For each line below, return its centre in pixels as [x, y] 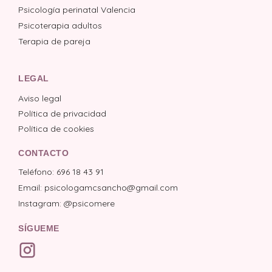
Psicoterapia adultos [60, 26]
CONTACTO [43, 153]
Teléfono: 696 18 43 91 [61, 172]
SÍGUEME [39, 229]
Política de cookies [56, 129]
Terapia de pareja [54, 42]
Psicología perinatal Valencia [77, 10]
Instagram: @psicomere [66, 204]
